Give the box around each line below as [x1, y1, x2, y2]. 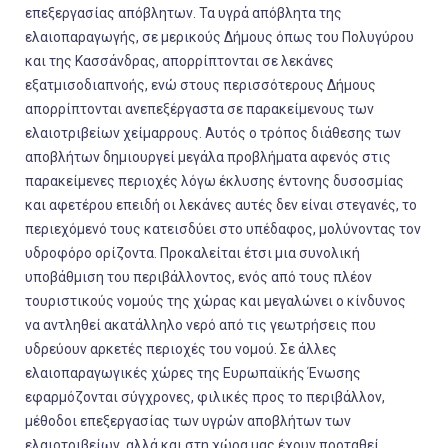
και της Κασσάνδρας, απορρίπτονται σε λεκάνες [25, 53, 334, 69]
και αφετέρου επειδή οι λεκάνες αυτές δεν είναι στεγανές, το [25, 197, 417, 213]
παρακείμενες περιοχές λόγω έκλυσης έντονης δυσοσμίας [25, 173, 404, 189]
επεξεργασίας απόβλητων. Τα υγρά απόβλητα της [25, 5, 342, 21]
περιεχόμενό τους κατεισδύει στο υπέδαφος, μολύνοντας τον [25, 221, 421, 237]
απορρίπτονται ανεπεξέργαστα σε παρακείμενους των [25, 101, 374, 117]
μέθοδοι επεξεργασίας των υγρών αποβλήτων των [25, 413, 351, 429]
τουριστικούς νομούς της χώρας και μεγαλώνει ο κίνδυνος [25, 293, 406, 309]
